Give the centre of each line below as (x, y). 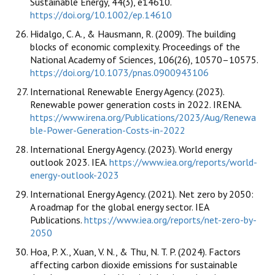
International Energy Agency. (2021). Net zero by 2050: (142, 194)
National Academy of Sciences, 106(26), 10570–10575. (144, 60)
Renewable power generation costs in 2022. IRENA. (136, 105)
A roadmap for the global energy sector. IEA (119, 207)
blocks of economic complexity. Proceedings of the (135, 47)
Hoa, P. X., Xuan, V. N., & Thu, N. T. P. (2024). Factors (135, 252)
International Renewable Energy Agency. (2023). (127, 92)
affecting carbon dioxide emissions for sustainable (134, 265)
